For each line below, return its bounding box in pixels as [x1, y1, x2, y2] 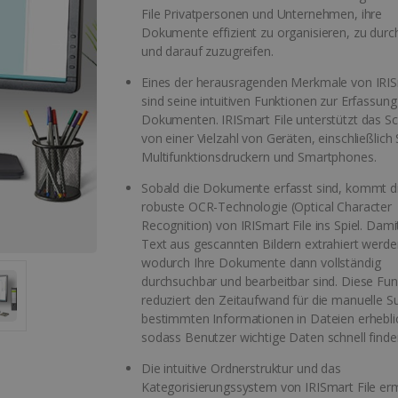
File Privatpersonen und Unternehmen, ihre [141, 4, 383, 22]
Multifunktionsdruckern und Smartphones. [141, 147, 377, 165]
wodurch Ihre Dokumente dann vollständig [141, 253, 381, 271]
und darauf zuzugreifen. [141, 42, 274, 60]
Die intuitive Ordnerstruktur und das [141, 359, 341, 377]
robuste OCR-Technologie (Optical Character [141, 197, 392, 215]
